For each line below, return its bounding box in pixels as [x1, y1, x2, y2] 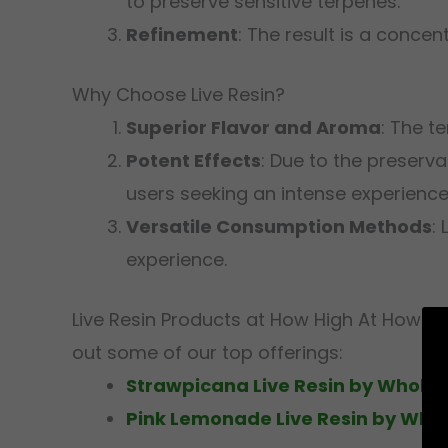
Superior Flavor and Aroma [126, 115, 381, 140]
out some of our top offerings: [72, 340, 343, 365]
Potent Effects [126, 148, 261, 173]
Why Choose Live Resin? [72, 82, 285, 107]
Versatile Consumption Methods [126, 214, 432, 239]
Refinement [126, 22, 238, 47]
